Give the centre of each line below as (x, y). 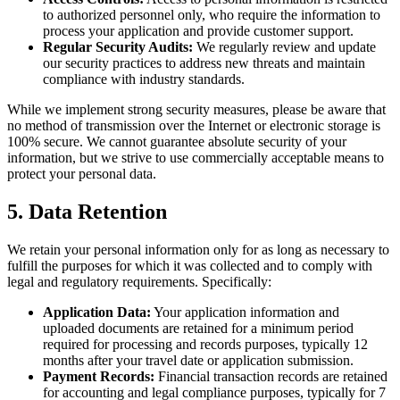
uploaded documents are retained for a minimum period (198, 328)
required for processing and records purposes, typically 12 (205, 344)
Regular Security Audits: (118, 46)
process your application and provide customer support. (198, 30)
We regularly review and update (284, 46)
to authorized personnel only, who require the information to (212, 14)
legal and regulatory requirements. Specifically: (139, 281)
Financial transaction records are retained (271, 376)
